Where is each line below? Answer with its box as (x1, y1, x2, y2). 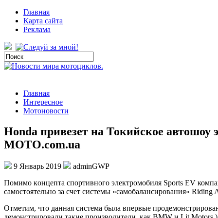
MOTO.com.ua (4, 138, 80, 151)
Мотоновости (23, 107, 69, 115)
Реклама (23, 25, 51, 34)
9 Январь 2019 (12, 162, 63, 170)
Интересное (23, 98, 63, 106)
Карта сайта (23, 17, 63, 25)
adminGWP (71, 162, 109, 170)
